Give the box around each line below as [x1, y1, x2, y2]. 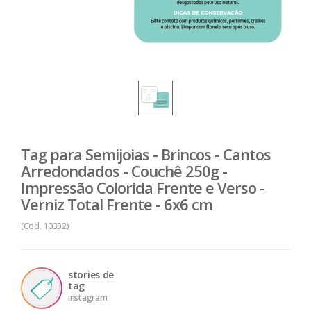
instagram [68, 292, 108, 303]
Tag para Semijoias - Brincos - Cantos [21, 144, 271, 165]
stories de [68, 268, 114, 281]
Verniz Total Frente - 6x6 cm [21, 194, 212, 215]
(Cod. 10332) [21, 219, 69, 232]
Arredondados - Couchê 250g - [21, 160, 227, 181]
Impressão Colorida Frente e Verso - [21, 177, 264, 198]
